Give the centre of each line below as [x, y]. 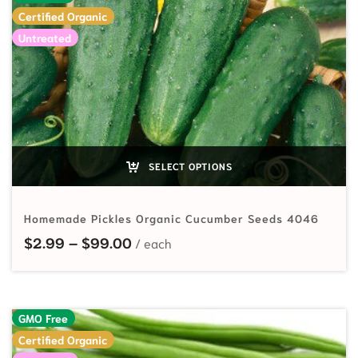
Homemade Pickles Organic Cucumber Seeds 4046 [171, 218]
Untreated [45, 37]
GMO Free [44, 318]
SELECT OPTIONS [189, 165]
